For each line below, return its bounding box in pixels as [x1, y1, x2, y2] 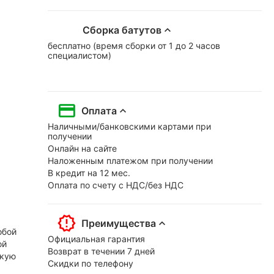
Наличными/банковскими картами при [48, 120, 211, 131]
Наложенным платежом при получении [48, 155, 213, 166]
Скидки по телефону [48, 257, 133, 268]
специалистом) [48, 50, 111, 61]
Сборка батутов [83, 23, 161, 36]
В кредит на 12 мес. [48, 167, 130, 178]
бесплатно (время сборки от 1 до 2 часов [48, 40, 220, 51]
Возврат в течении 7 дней [48, 245, 155, 256]
